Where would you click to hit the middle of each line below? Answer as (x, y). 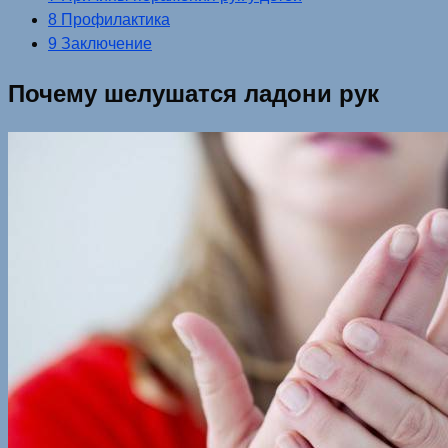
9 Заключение (100, 43)
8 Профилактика (109, 19)
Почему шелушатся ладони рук (193, 93)
